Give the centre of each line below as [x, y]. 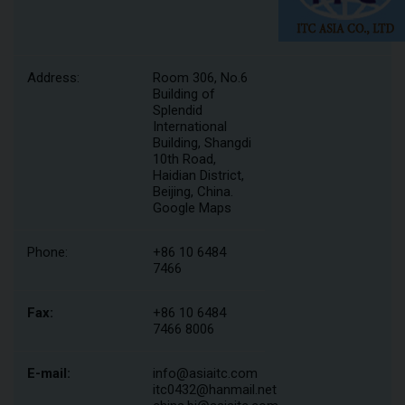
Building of [184, 94]
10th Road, [184, 159]
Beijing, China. [193, 192]
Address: [53, 78]
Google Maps [192, 208]
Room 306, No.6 [200, 78]
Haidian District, [198, 175]
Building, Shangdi [202, 143]
